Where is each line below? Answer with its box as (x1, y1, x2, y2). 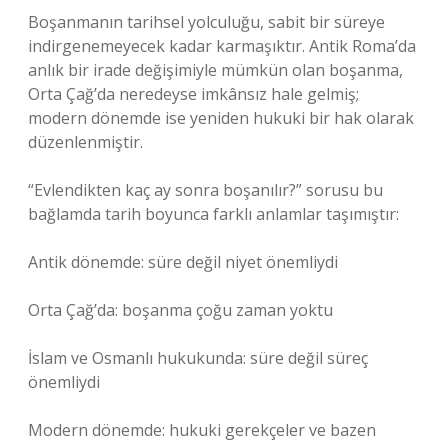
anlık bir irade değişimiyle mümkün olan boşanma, (28, 59, 403, 81)
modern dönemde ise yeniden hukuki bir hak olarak (28, 107, 414, 129)
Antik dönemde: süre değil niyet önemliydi (28, 251, 338, 273)
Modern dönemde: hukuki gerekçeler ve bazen (28, 419, 376, 441)
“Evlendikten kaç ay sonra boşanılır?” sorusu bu (28, 179, 383, 201)
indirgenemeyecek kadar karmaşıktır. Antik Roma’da (28, 35, 416, 57)
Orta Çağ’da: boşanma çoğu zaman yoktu (28, 299, 333, 321)
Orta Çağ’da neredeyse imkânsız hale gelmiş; (28, 83, 359, 105)
